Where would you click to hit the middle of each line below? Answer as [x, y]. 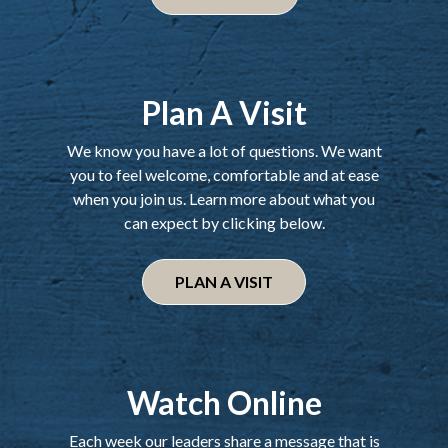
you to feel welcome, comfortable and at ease [224, 174]
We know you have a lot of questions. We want [224, 150]
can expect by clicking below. [224, 222]
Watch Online [224, 402]
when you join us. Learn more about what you [224, 198]
